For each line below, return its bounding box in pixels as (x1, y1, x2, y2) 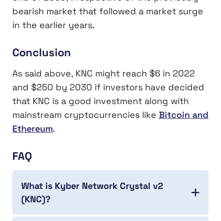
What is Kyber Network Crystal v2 (21, 180, 163, 192)
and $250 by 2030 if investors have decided (12, 81, 204, 93)
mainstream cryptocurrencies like (12, 109, 159, 120)
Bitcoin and (159, 109, 209, 120)
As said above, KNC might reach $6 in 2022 (12, 67, 195, 79)
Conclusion (12, 45, 71, 59)
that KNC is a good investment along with (12, 95, 189, 107)
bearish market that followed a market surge (12, 5, 203, 17)
